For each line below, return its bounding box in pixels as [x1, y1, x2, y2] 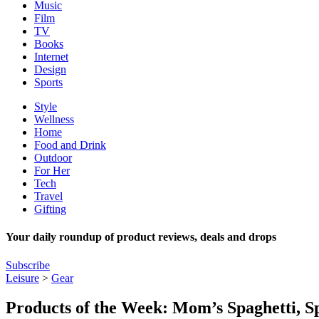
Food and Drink [34, 139, 106, 151]
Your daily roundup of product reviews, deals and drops [6, 231, 276, 244]
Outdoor [34, 152, 72, 164]
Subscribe [6, 258, 50, 271]
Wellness [34, 113, 74, 125]
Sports [34, 76, 63, 88]
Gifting [34, 203, 66, 215]
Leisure [6, 271, 39, 284]
